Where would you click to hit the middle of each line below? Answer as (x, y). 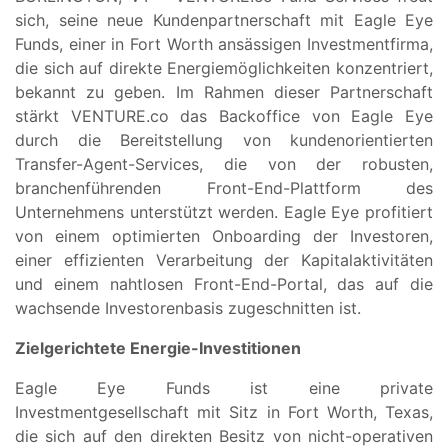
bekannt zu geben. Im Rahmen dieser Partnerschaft (224, 91)
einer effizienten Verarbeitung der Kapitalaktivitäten (224, 259)
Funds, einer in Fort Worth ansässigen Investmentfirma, (224, 43)
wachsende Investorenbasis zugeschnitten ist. (188, 307)
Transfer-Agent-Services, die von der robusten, (224, 163)
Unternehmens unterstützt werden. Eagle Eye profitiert (224, 211)
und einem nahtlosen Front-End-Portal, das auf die (224, 283)
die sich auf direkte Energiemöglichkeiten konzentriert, (224, 67)
